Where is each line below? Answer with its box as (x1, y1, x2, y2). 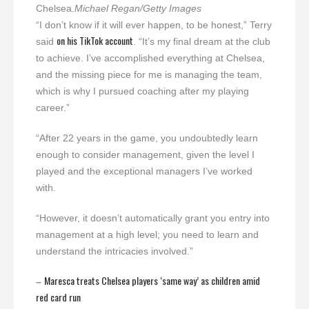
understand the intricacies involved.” (36, 246, 193, 257)
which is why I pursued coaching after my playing (36, 86, 249, 97)
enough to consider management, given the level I (36, 149, 255, 161)
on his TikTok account (57, 33, 133, 48)
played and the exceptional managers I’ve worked (36, 166, 252, 177)
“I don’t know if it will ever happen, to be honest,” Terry (36, 19, 272, 31)
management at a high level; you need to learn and (36, 229, 259, 241)
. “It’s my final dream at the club (133, 36, 270, 48)
